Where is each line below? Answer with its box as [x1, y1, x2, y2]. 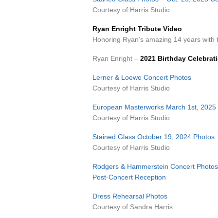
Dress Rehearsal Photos [92, 192, 167, 200]
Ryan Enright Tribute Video [92, 25, 182, 33]
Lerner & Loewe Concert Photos [92, 73, 191, 81]
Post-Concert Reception [92, 173, 166, 181]
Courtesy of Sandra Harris [92, 203, 173, 211]
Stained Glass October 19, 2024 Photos [92, 133, 215, 141]
